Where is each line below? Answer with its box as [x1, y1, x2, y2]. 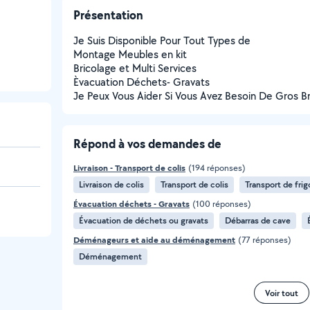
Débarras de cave [225, 215, 291, 226]
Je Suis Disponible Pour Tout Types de [73, 33, 250, 48]
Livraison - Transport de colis [73, 162, 185, 174]
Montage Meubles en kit [73, 47, 187, 62]
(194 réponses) [188, 162, 246, 174]
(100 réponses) [192, 198, 251, 210]
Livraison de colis [79, 179, 144, 190]
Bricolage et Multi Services [73, 61, 197, 75]
